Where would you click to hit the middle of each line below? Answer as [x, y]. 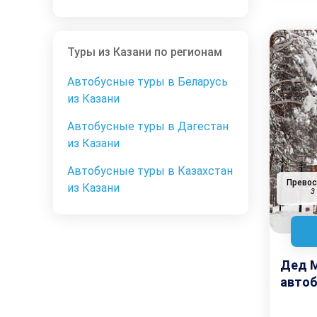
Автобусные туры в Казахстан [150, 171]
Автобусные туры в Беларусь [148, 82]
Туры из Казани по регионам [145, 52]
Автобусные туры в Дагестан [148, 127]
